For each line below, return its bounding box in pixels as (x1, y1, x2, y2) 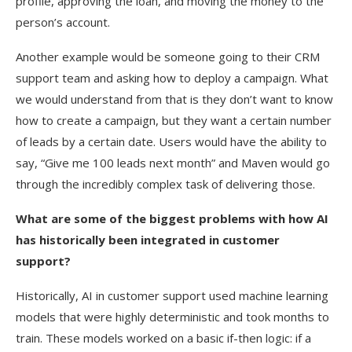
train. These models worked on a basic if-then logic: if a (16, 330, 311, 346)
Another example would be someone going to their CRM (16, 49, 320, 64)
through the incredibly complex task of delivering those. (16, 176, 315, 192)
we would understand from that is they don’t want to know (16, 91, 333, 107)
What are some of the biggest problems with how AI (16, 211, 328, 226)
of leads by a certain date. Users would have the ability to (16, 134, 327, 149)
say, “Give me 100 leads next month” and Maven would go (16, 155, 330, 170)
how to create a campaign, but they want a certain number (16, 112, 332, 128)
